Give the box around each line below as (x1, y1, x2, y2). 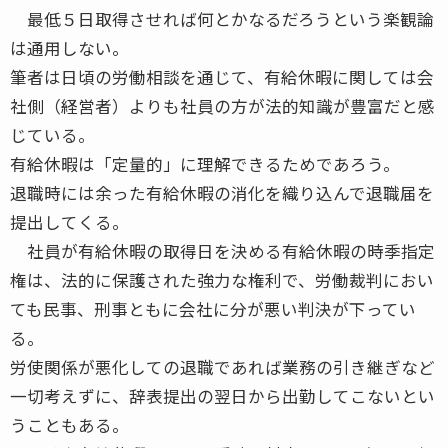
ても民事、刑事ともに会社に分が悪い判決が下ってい (10, 296, 416, 321)
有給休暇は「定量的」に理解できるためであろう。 (10, 151, 400, 176)
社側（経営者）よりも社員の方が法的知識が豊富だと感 (10, 93, 435, 118)
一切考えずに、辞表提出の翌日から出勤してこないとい (10, 383, 435, 408)
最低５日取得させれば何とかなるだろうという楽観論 (10, 6, 434, 31)
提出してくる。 (10, 209, 129, 234)
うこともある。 (10, 412, 129, 437)
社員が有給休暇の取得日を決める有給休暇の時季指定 (10, 238, 435, 263)
